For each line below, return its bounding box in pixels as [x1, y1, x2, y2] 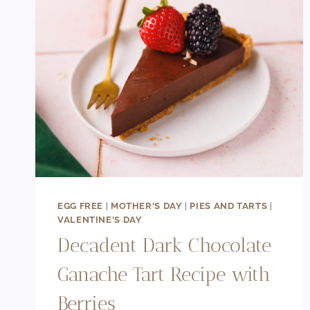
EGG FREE [57, 200, 104, 211]
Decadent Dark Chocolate [57, 234, 271, 257]
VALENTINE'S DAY [57, 214, 143, 225]
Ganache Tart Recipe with [57, 263, 271, 286]
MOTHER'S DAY [110, 200, 183, 211]
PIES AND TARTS [190, 200, 268, 211]
